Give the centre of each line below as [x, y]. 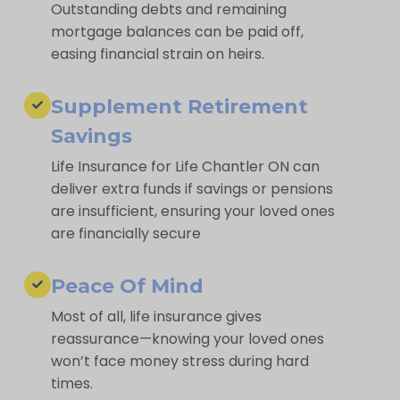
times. [72, 383]
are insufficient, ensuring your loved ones [193, 211]
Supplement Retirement [180, 106]
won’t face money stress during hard [180, 361]
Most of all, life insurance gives [157, 316]
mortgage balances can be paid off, [178, 31]
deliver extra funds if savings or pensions [192, 188]
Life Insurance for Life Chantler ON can [186, 166]
